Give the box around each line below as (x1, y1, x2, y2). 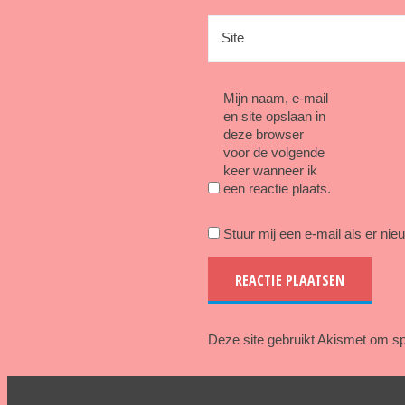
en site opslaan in (222, 108, 325, 125)
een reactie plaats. (222, 181, 331, 197)
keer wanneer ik (222, 163, 317, 179)
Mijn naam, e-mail (222, 90, 328, 107)
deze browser (222, 127, 304, 143)
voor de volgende (222, 145, 325, 161)
